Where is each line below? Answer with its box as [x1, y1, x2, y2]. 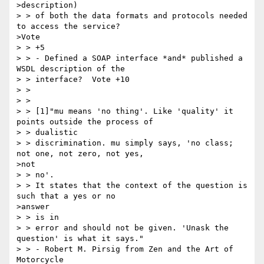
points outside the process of [16, 117, 153, 127]
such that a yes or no [16, 192, 115, 201]
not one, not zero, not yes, [16, 149, 144, 159]
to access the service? [16, 22, 120, 31]
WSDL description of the [16, 64, 125, 74]
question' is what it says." [16, 234, 144, 243]
